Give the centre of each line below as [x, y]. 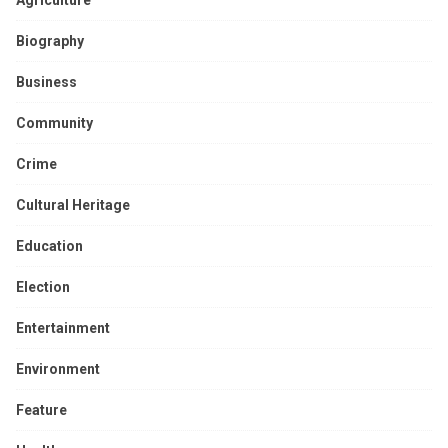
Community [54, 122]
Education [49, 245]
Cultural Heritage [73, 204]
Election [43, 286]
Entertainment [63, 327]
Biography [50, 40]
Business [46, 81]
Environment [58, 368]
